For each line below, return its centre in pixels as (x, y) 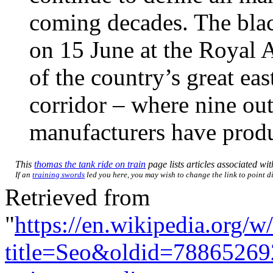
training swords (59, 174)
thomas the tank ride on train (90, 164)
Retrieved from (77, 197)
